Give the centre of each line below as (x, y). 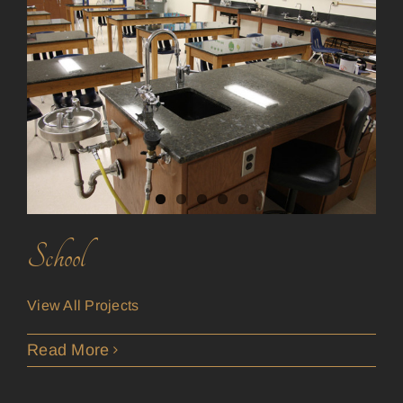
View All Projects (83, 305)
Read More (68, 349)
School (56, 257)
